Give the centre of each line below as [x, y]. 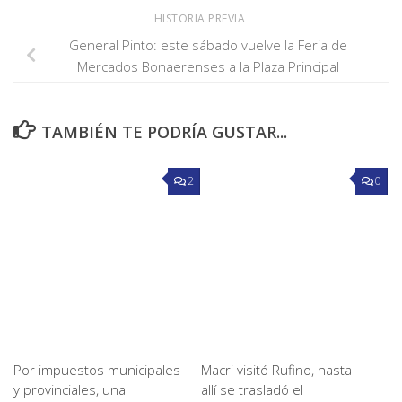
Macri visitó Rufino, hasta [276, 370]
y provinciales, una [70, 389]
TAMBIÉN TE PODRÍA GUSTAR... [164, 132]
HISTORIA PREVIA [201, 19]
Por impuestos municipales [97, 370]
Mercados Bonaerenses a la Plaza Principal [208, 67]
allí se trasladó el [252, 389]
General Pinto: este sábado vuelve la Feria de [208, 45]
